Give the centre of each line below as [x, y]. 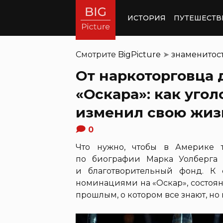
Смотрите [97, 55]
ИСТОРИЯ [147, 18]
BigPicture [139, 55]
